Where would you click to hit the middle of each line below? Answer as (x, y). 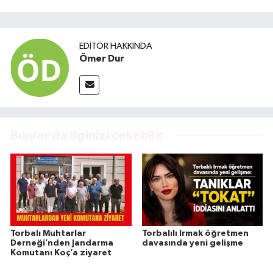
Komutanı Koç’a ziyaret (61, 253)
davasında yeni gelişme (192, 243)
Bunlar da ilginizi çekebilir (87, 135)
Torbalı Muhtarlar (48, 234)
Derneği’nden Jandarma (62, 243)
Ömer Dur (102, 59)
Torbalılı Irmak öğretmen (195, 234)
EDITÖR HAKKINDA (116, 46)
